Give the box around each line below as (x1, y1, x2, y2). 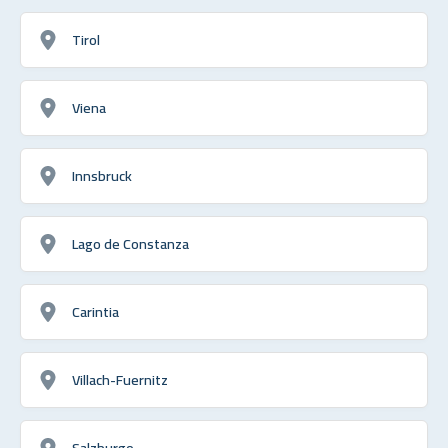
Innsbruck (72, 161, 132, 189)
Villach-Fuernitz (72, 365, 168, 393)
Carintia (72, 297, 119, 325)
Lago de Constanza (72, 229, 189, 257)
